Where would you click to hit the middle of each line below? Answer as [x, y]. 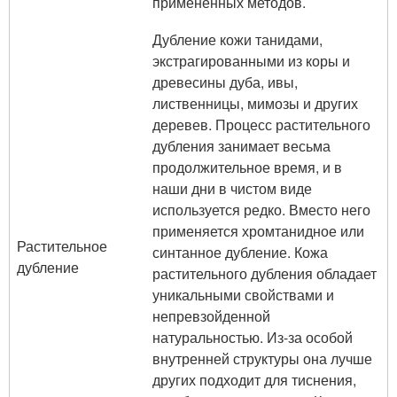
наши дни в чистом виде [232, 188]
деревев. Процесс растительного [261, 125]
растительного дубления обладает [265, 273]
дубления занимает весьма [241, 146]
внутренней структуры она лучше [262, 358]
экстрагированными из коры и [251, 61]
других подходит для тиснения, [254, 380]
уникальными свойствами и [243, 295]
